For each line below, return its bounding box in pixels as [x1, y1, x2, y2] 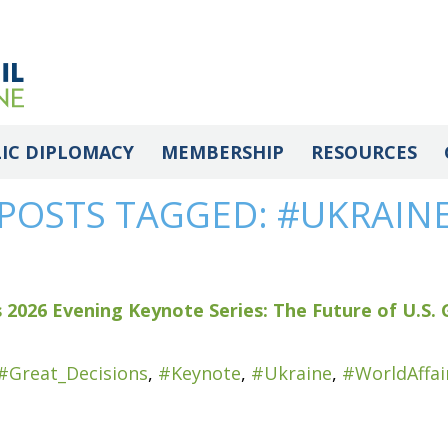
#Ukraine [251, 360, 332, 385]
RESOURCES [310, 139, 417, 164]
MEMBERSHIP [160, 139, 284, 164]
